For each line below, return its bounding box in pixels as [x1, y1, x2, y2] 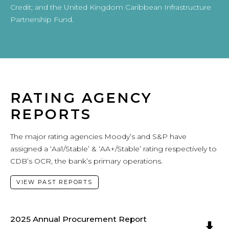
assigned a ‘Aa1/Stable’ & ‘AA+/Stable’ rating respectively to [10, 144, 217, 154]
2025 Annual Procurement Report [10, 214, 147, 224]
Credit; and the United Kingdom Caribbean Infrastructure [10, 3, 211, 12]
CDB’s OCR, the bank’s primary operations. [10, 156, 165, 166]
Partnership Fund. [10, 15, 74, 25]
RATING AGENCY [10, 89, 153, 106]
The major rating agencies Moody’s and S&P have [10, 132, 187, 142]
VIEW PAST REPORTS [16, 178, 93, 186]
